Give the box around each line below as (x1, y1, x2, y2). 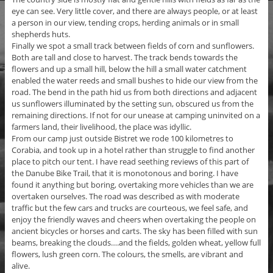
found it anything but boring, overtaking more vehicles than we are (11, 179, 253, 190)
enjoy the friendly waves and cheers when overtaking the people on (11, 213, 256, 225)
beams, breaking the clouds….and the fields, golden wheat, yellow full (11, 236, 261, 248)
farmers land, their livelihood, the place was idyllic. (11, 121, 191, 132)
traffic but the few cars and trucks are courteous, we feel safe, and (11, 202, 248, 213)
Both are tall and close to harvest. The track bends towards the (11, 51, 238, 63)
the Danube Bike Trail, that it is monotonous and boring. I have (11, 167, 238, 179)
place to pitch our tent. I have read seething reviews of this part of (11, 155, 249, 167)
